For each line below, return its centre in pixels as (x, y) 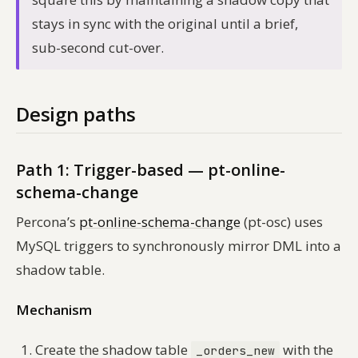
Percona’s (48, 221)
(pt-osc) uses (282, 221)
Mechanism (54, 309)
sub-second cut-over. (98, 47)
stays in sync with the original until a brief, (165, 23)
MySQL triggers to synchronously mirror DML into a (179, 245)
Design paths (76, 113)
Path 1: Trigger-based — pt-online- (151, 169)
